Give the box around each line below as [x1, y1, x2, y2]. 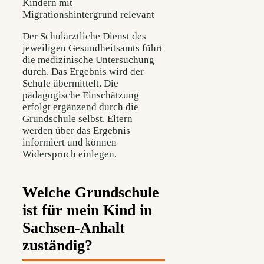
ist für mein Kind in [22, 201, 152, 219]
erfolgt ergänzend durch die [22, 101, 138, 113]
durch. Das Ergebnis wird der [22, 65, 144, 77]
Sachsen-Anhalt [22, 219, 125, 236]
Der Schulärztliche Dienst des [22, 30, 146, 42]
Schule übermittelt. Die [22, 77, 118, 89]
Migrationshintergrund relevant [22, 8, 154, 20]
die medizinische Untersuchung [22, 54, 154, 65]
